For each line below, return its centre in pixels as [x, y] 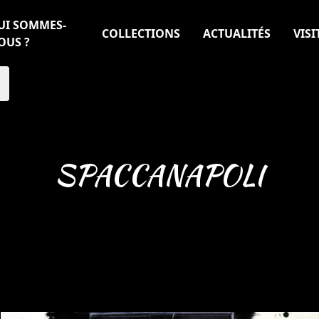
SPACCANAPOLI [159, 175]
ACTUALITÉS [237, 33]
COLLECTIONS [141, 33]
